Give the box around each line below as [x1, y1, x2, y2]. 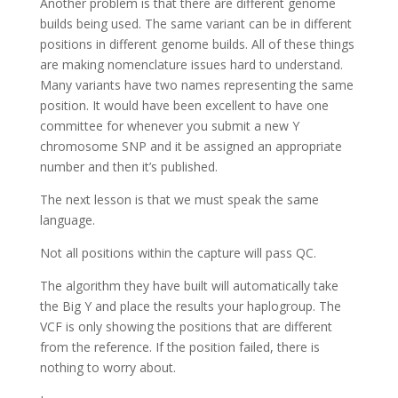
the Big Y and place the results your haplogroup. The [39, 297, 341, 314]
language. [39, 211, 95, 228]
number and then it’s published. [39, 157, 218, 175]
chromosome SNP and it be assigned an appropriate [39, 137, 342, 155]
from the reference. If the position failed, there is [39, 338, 320, 355]
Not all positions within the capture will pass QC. [39, 243, 316, 261]
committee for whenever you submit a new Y [39, 116, 299, 134]
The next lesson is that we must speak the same [39, 190, 319, 208]
